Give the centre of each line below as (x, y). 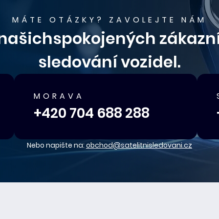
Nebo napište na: (56, 145)
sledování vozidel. (109, 62)
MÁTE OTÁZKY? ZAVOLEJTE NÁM (109, 20)
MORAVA (59, 96)
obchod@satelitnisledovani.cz (139, 145)
